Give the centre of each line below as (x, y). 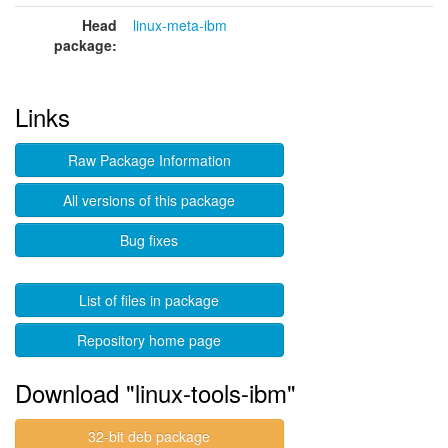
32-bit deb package (149, 436)
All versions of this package (149, 200)
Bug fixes (149, 240)
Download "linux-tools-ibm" (155, 392)
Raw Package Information (149, 160)
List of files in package (149, 300)
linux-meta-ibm (180, 25)
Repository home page (149, 340)
